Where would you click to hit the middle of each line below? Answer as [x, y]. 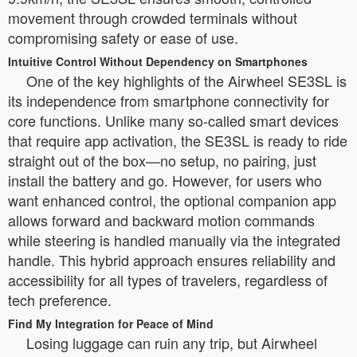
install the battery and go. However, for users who [165, 180]
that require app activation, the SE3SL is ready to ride [178, 140]
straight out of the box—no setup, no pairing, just [162, 160]
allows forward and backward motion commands [161, 220]
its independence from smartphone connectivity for [169, 100]
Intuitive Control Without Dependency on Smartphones [158, 61]
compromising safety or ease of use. [123, 37]
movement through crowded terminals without [153, 18]
